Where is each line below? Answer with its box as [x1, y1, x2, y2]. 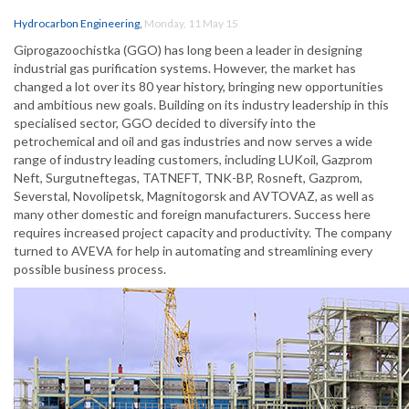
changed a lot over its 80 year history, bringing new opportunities [14, 79, 383, 95]
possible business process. [14, 261, 166, 278]
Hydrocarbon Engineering [14, 16, 140, 31]
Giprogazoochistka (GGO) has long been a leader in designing [14, 42, 362, 58]
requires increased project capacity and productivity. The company [14, 225, 392, 241]
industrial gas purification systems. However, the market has [14, 60, 356, 77]
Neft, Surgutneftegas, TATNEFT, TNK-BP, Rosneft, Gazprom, [14, 170, 362, 186]
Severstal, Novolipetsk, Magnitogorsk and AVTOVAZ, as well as [14, 188, 374, 204]
